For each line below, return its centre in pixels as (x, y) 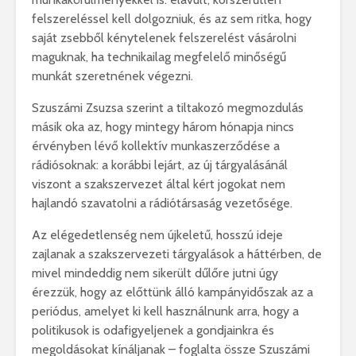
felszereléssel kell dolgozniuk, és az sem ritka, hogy (172, 19)
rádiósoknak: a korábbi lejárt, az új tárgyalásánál (160, 165)
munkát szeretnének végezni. (112, 76)
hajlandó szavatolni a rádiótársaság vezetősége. (162, 203)
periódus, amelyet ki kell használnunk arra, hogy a (165, 311)
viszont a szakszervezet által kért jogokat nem (159, 184)
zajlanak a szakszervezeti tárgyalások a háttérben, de (177, 254)
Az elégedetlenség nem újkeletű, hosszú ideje (157, 235)
